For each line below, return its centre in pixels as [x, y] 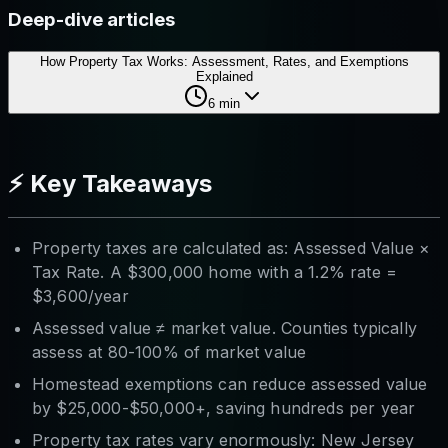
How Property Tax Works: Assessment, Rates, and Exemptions [224, 61]
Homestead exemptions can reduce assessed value [230, 383]
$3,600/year [80, 295]
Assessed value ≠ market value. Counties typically [224, 327]
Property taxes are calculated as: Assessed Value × [231, 247]
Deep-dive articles [91, 19]
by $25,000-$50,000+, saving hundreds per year [224, 407]
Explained [224, 76]
